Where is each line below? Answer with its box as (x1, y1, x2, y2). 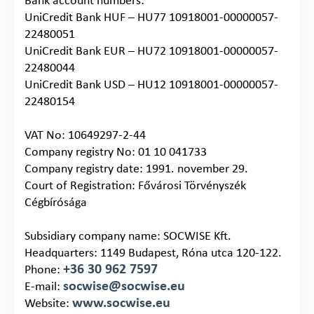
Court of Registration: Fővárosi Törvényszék (25, 179, 246, 193)
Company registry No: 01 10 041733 (25, 145, 207, 159)
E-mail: (25, 280, 63, 294)
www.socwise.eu (72, 296, 170, 310)
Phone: (25, 263, 63, 277)
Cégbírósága (25, 196, 87, 210)
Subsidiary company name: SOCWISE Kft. (25, 229, 231, 243)
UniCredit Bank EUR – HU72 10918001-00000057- (25, 44, 278, 58)
